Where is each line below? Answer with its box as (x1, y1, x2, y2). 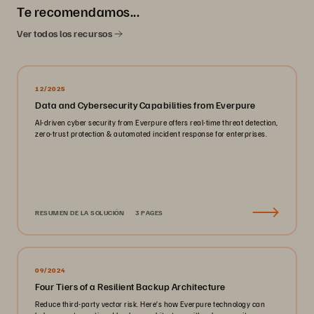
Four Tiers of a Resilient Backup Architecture (35, 280, 226, 292)
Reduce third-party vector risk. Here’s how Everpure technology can (35, 299, 265, 308)
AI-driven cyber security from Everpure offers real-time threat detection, (35, 117, 278, 127)
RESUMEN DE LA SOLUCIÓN (35, 207, 124, 217)
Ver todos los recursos (17, 27, 114, 39)
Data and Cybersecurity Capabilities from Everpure (35, 98, 256, 111)
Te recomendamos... (17, 1, 139, 20)
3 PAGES (135, 207, 163, 217)
